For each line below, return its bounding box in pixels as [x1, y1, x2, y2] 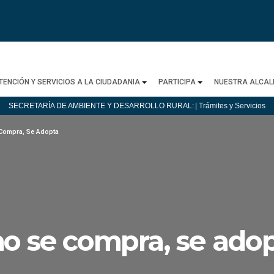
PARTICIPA [158, 78, 196, 86]
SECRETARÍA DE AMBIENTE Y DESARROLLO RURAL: [9, 102, 194, 110]
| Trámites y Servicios [195, 102, 265, 110]
